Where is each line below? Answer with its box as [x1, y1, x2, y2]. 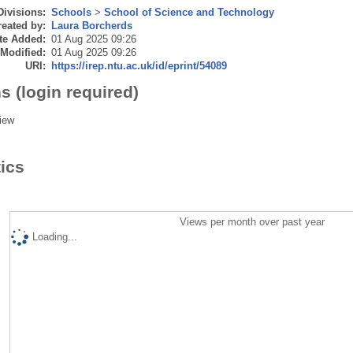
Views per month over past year [180, 215, 325, 228]
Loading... [32, 230, 77, 243]
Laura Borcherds [50, 19, 132, 32]
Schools [50, 6, 91, 18]
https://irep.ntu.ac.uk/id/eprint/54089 [50, 59, 227, 72]
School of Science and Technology [103, 6, 274, 18]
